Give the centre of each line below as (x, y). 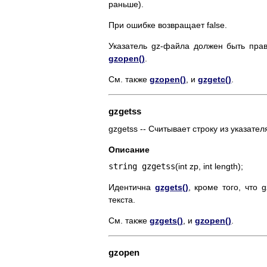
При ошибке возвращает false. (168, 25)
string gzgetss (142, 167)
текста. (122, 200)
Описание (129, 150)
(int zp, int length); (209, 167)
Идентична (132, 187)
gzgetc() (215, 80)
